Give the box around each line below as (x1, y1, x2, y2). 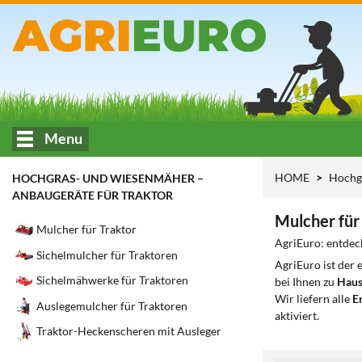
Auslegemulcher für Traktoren (36, 298, 187, 313)
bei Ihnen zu (275, 275, 337, 288)
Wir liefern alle (275, 292, 352, 305)
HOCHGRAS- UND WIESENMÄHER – (12, 171, 204, 185)
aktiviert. (275, 309, 319, 322)
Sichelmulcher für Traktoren (36, 247, 178, 262)
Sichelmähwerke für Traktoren (36, 273, 188, 288)
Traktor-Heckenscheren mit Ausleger (36, 324, 221, 339)
